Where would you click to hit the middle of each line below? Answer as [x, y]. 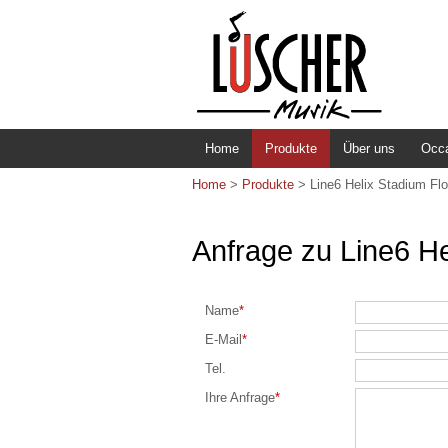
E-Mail [223, 339]
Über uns [369, 148]
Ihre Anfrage [240, 397]
